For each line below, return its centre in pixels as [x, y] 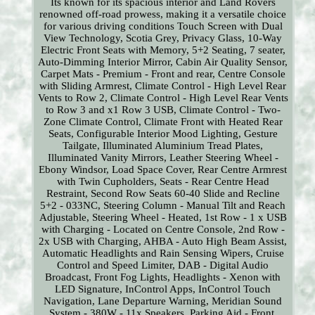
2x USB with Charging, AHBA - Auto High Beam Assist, [163, 242]
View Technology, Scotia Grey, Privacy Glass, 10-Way [163, 38]
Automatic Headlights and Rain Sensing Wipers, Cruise [163, 253]
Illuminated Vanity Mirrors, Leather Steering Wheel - [163, 158]
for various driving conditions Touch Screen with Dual [163, 26]
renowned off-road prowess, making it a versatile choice [163, 14]
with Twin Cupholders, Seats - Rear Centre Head [163, 182]
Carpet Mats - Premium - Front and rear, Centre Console [163, 74]
